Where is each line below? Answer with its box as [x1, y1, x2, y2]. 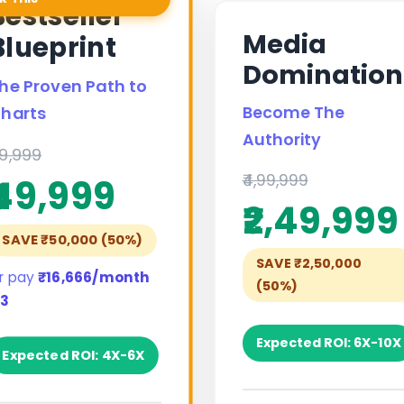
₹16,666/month [38, 267, 151, 287]
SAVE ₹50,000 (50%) [2, 230, 143, 249]
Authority [242, 128, 321, 151]
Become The [242, 101, 344, 124]
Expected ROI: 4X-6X [2, 345, 145, 364]
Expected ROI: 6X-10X [255, 333, 401, 352]
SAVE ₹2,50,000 [255, 253, 362, 272]
